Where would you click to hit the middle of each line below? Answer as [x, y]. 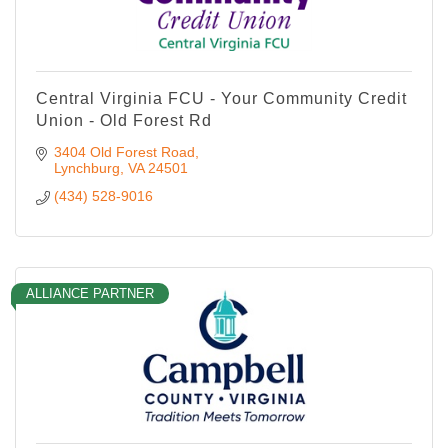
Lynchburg [86, 167]
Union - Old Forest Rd [124, 120]
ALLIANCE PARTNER [90, 293]
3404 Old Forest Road [124, 151]
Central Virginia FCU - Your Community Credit [221, 98]
